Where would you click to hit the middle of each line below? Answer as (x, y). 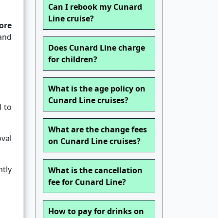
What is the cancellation (95, 171)
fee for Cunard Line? (87, 182)
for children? (73, 60)
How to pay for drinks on (96, 211)
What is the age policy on (97, 89)
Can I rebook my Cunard (95, 7)
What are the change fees (98, 130)
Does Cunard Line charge (97, 48)
